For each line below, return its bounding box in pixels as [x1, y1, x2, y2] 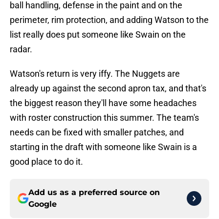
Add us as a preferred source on [28, 188, 160, 197]
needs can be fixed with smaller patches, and [10, 127, 184, 138]
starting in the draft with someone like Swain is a [10, 142, 197, 153]
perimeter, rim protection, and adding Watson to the [10, 15, 209, 25]
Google [28, 199, 57, 209]
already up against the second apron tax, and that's [10, 83, 206, 94]
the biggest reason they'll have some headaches [10, 98, 197, 109]
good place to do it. [10, 156, 83, 167]
